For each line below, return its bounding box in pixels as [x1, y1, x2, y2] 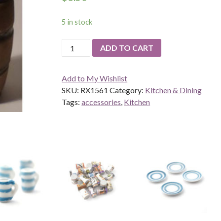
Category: [110, 85, 146, 95]
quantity [61, 51, 90, 61]
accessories [81, 97, 121, 107]
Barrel [61, 39, 83, 49]
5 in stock [62, 17, 93, 26]
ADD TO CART [100, 42, 154, 52]
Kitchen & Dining [145, 85, 202, 95]
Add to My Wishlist [62, 73, 128, 83]
